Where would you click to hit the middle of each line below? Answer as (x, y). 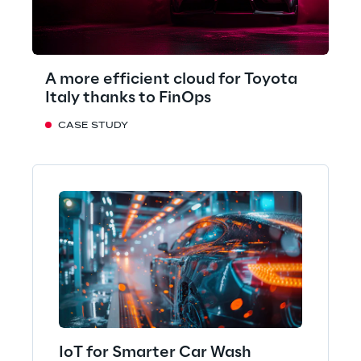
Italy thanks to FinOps (128, 98)
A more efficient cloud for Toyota (171, 79)
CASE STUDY (93, 126)
